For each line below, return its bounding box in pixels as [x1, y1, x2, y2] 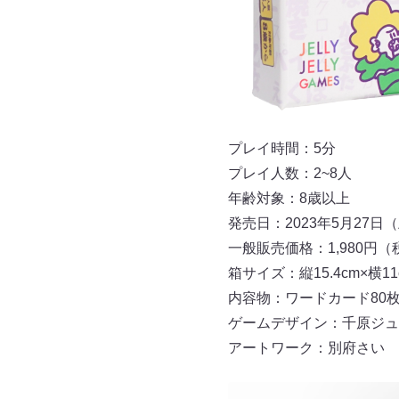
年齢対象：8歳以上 [227, 191, 350, 207]
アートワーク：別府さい [227, 340, 385, 356]
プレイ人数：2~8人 [227, 166, 352, 182]
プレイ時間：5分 [227, 141, 336, 157]
